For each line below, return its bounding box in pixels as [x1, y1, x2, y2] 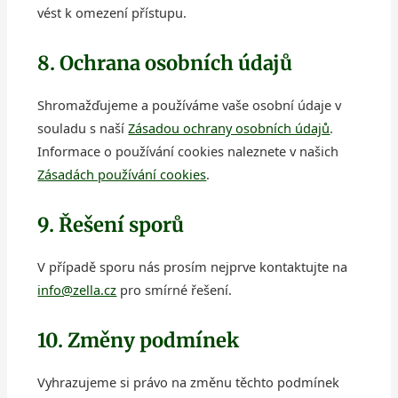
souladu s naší [37, 119, 129, 138]
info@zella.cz [37, 281, 117, 299]
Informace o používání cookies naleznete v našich [37, 142, 339, 161]
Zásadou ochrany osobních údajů [128, 119, 330, 138]
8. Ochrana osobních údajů [37, 51, 293, 76]
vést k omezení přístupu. [37, 4, 187, 22]
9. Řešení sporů [37, 212, 185, 238]
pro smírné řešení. [116, 281, 233, 299]
